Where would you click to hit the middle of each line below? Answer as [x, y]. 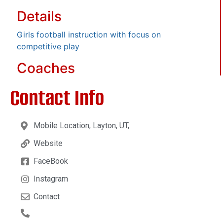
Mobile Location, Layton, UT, [81, 125]
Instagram [51, 179]
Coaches [46, 68]
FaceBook [51, 161]
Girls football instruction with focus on [89, 34]
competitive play [48, 46]
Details [39, 16]
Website [48, 143]
